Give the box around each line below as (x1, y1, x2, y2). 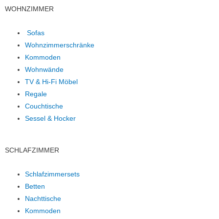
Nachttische (25, 195, 62, 203)
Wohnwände (25, 66, 64, 73)
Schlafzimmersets (25, 171, 80, 178)
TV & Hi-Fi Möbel (25, 78, 78, 86)
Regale (25, 90, 47, 98)
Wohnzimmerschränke (25, 41, 95, 49)
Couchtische (25, 102, 64, 110)
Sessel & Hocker (25, 114, 76, 122)
